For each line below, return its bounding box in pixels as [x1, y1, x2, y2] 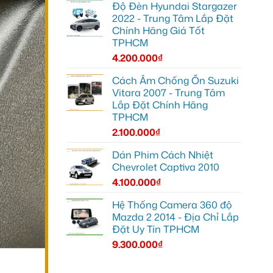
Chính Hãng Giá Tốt [112, 23, 205, 37]
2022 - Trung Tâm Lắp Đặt [112, 11, 233, 25]
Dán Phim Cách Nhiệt [112, 147, 213, 161]
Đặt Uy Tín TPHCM [112, 222, 199, 236]
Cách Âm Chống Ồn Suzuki [112, 73, 239, 87]
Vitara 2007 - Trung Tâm [112, 85, 225, 99]
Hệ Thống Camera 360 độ [112, 197, 232, 211]
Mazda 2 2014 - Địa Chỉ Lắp [112, 210, 239, 224]
